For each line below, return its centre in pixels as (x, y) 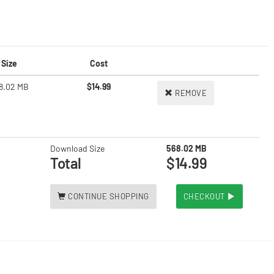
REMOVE (191, 93)
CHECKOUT (205, 196)
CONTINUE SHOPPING (109, 196)
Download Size (77, 148)
